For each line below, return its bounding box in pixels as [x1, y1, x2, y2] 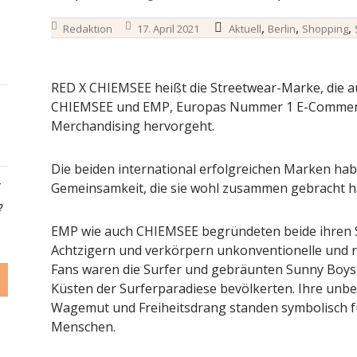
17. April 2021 [136, 22, 199, 36]
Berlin [267, 22, 296, 36]
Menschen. [50, 318, 116, 335]
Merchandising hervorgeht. [50, 117, 214, 135]
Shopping [301, 22, 348, 36]
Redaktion [62, 22, 112, 36]
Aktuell [228, 22, 261, 36]
